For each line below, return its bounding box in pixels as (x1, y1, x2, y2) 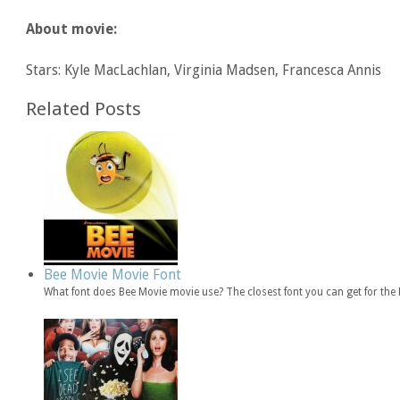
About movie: (26, 20, 118, 37)
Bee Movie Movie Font (44, 265, 182, 283)
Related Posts (26, 97, 142, 120)
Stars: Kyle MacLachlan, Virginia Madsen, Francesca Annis (26, 61, 382, 79)
